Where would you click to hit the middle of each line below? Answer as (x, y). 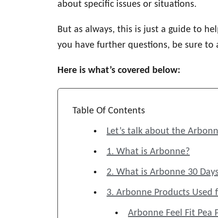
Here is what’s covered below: (119, 71)
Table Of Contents (109, 111)
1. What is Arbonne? (148, 152)
